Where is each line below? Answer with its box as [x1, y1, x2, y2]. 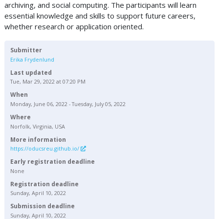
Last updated [10, 68, 52, 77]
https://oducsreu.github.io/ [10, 145, 81, 153]
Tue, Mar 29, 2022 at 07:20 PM [10, 78, 86, 86]
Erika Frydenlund [10, 55, 54, 63]
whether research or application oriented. [4, 22, 144, 32]
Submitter [10, 46, 42, 55]
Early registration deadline [10, 157, 95, 166]
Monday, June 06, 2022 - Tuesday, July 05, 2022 [10, 100, 126, 108]
